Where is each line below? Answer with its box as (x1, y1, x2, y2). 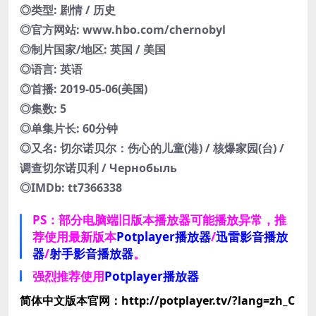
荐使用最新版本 (32, 229, 116, 245)
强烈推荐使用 (32, 268, 104, 285)
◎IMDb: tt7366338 (20, 180, 122, 196)
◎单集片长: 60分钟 (20, 121, 118, 137)
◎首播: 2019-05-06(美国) (20, 81, 147, 97)
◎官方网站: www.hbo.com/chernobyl (20, 22, 226, 38)
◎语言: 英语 (20, 61, 83, 78)
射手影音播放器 (49, 245, 133, 262)
